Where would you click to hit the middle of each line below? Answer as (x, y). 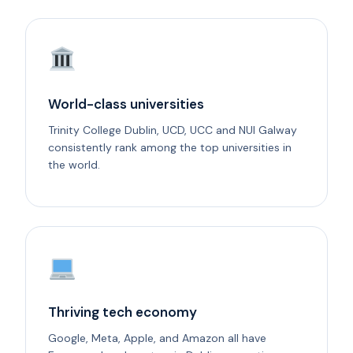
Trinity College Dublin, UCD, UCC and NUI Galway (173, 130)
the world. (74, 164)
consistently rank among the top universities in (170, 147)
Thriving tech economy (123, 312)
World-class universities (126, 104)
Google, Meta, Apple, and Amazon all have (157, 338)
